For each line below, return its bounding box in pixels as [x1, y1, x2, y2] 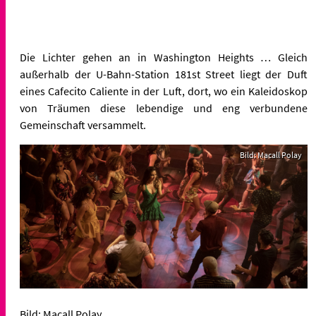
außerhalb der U [20, 66, 104, 81]
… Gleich [260, 49, 308, 64]
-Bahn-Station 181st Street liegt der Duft [103, 66, 308, 81]
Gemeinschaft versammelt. [20, 117, 146, 132]
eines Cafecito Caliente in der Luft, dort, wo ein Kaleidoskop [20, 83, 308, 98]
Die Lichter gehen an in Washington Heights [20, 49, 261, 64]
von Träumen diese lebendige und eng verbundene [20, 100, 308, 115]
